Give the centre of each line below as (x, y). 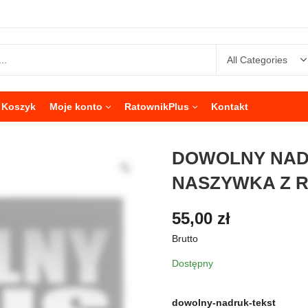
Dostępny (192, 263)
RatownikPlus (157, 107)
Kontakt (230, 107)
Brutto (185, 238)
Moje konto (76, 107)
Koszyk (19, 107)
